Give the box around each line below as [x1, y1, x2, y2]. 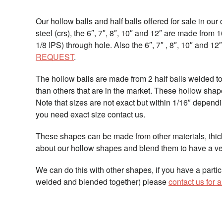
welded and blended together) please [36, 176, 168, 187]
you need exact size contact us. [36, 109, 145, 120]
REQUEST [36, 51, 74, 62]
